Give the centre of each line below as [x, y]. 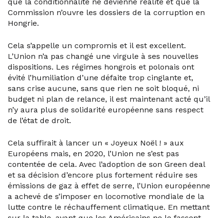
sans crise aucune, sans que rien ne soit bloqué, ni [103, 88]
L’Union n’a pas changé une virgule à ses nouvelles [103, 56]
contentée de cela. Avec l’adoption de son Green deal [106, 164]
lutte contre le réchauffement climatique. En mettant [109, 207]
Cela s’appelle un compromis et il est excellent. [97, 45]
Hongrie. [23, 23]
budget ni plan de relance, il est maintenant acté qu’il [109, 99]
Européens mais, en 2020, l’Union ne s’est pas [93, 154]
